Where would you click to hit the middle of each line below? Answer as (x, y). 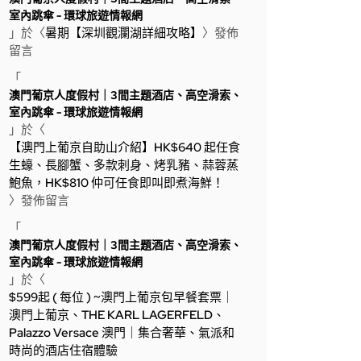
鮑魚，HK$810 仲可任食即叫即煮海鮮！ (116, 183)
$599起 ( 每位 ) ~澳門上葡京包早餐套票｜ (121, 297)
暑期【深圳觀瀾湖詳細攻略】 (124, 33)
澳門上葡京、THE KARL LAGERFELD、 (117, 315)
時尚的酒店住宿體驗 (63, 351)
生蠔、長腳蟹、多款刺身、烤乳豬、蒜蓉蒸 (124, 165)
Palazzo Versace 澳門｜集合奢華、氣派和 (122, 333)
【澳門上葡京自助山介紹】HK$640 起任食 (124, 147)
